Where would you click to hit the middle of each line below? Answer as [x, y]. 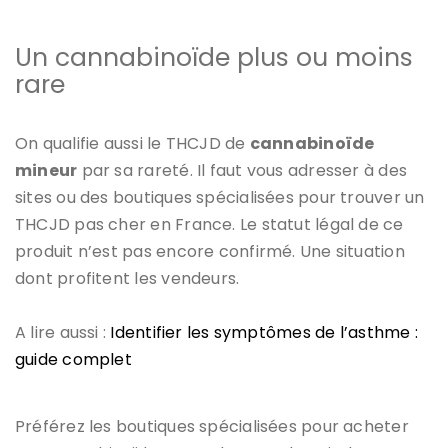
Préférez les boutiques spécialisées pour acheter [212, 426]
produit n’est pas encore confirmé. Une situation [210, 251]
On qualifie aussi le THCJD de [132, 143]
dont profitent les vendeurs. [127, 278]
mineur [46, 170]
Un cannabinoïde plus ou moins [214, 57]
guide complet [73, 359]
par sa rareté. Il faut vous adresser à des [242, 170]
